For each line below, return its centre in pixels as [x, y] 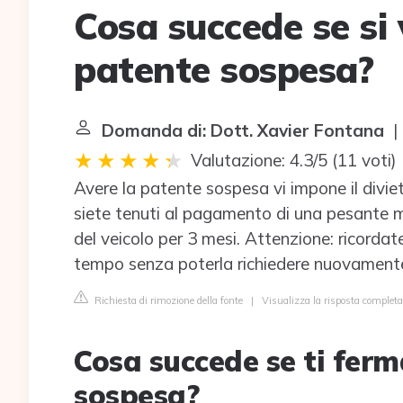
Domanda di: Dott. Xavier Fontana [243, 130]
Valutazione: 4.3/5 [259, 160]
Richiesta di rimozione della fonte [167, 300]
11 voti [364, 160]
